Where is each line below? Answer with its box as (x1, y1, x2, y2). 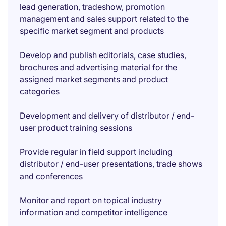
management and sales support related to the (20, 14, 189, 24)
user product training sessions (20, 123, 132, 133)
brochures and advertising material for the (20, 62, 177, 72)
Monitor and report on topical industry (20, 195, 162, 205)
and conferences (20, 171, 83, 181)
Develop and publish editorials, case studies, (20, 50, 186, 60)
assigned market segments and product (20, 74, 168, 84)
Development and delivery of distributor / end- (20, 110, 194, 121)
